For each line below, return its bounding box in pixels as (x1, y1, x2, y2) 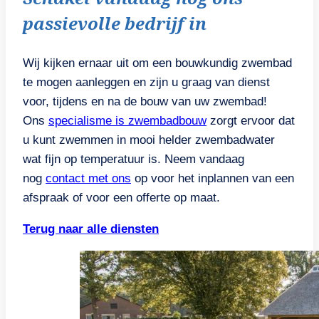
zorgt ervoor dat (206, 114, 295, 128)
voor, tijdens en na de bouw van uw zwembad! (23, 95, 267, 109)
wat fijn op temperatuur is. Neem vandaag (23, 152, 244, 167)
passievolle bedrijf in (23, 11, 206, 36)
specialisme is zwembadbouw (48, 114, 206, 128)
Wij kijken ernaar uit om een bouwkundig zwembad (23, 56, 292, 70)
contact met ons (46, 172, 131, 186)
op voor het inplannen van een (131, 172, 294, 186)
